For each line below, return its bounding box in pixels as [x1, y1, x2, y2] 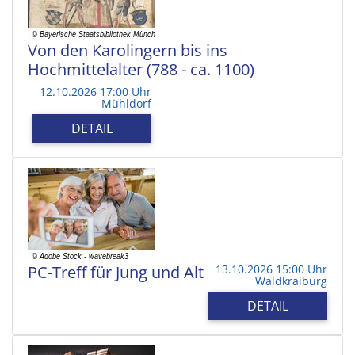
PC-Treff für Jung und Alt [28, 261, 204, 283]
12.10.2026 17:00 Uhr [40, 83, 151, 99]
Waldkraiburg [255, 273, 327, 288]
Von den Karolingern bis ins [28, 39, 227, 61]
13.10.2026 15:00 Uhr [216, 261, 327, 277]
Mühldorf [101, 95, 151, 111]
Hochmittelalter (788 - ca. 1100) [28, 58, 254, 80]
